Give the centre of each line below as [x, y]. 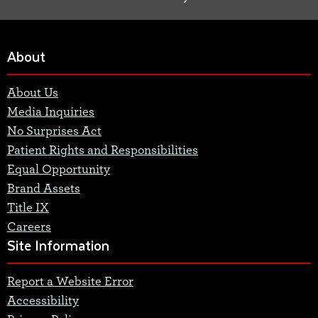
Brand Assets [44, 188]
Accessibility [43, 301]
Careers [29, 227]
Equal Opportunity [59, 169]
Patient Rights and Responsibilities [103, 150]
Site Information [58, 245]
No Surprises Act [54, 131]
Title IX [28, 208]
